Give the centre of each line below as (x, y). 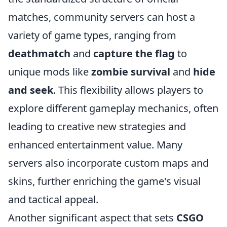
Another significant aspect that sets (92, 218)
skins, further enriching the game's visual (104, 181)
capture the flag (134, 53)
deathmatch (39, 53)
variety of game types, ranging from (92, 35)
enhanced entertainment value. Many (95, 145)
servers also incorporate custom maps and (108, 163)
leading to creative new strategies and (97, 126)
